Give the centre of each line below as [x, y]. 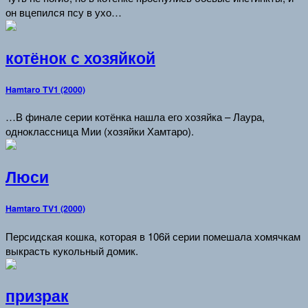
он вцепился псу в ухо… [64, 12]
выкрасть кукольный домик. [72, 250]
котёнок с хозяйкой [80, 57]
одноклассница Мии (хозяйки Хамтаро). [100, 131]
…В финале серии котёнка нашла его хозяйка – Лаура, [135, 117]
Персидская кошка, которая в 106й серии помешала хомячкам [153, 236]
